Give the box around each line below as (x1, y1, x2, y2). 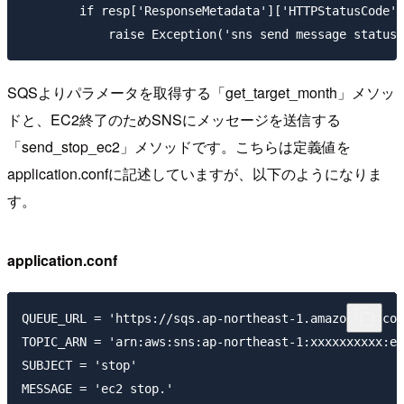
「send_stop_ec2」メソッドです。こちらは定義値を (7, 135, 351, 157)
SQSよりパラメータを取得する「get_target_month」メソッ (7, 81, 395, 103)
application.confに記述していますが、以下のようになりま (7, 162, 382, 184)
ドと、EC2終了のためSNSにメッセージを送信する (7, 108, 341, 130)
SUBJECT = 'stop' (22, 358, 137, 373)
